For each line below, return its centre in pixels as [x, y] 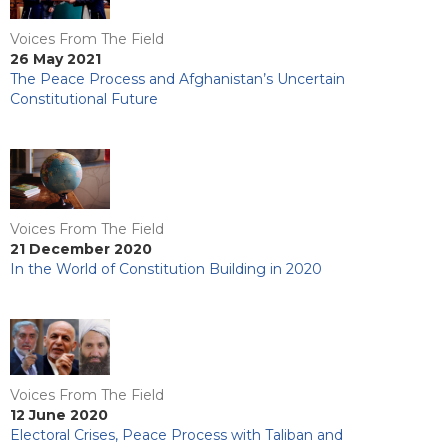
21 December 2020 [81, 249]
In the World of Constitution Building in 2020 [166, 269]
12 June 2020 [59, 414]
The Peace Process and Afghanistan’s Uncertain [177, 79]
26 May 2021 [55, 59]
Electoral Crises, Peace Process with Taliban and [176, 434]
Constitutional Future [84, 99]
